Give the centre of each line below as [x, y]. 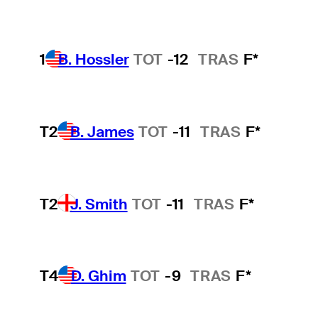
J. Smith [99, 204]
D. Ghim [98, 276]
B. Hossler [93, 60]
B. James [102, 131]
